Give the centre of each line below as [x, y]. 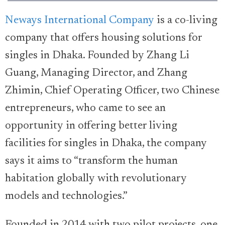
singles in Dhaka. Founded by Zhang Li [97, 55]
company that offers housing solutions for [103, 38]
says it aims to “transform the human [91, 161]
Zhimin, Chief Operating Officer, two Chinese [112, 91]
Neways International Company [80, 20]
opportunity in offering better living [91, 126]
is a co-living [186, 20]
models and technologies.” [66, 196]
